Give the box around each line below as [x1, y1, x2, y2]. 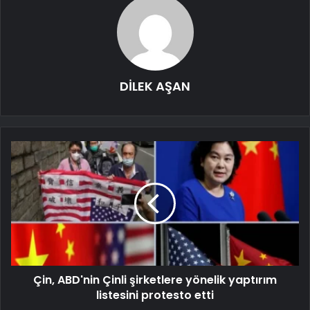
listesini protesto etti [96, 286, 214, 303]
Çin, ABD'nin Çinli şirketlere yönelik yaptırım [33, 271, 277, 288]
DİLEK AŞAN [120, 77, 190, 95]
